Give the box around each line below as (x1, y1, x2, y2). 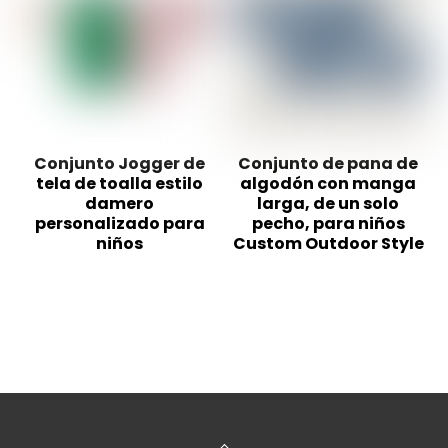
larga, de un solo (257, 192, 399, 216)
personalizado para (34, 212, 205, 236)
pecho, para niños (251, 212, 405, 236)
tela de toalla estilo (36, 172, 204, 196)
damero (85, 192, 155, 216)
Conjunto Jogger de (34, 152, 206, 176)
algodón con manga (240, 172, 416, 196)
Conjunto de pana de (238, 152, 418, 176)
